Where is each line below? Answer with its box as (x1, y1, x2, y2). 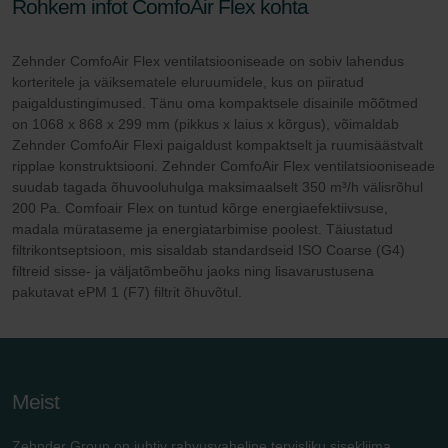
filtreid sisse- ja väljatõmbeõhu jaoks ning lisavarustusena (12, 263, 374, 280)
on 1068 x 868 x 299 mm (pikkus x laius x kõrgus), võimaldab (12, 116, 399, 133)
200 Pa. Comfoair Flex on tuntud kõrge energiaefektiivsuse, (12, 200, 388, 217)
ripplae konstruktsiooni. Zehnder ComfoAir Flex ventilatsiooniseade (12, 158, 435, 175)
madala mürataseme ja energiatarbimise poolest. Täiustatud (12, 221, 393, 238)
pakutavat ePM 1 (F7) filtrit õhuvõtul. (12, 284, 242, 301)
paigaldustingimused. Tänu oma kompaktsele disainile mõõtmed (12, 95, 418, 112)
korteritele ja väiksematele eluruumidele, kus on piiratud (12, 74, 364, 91)
